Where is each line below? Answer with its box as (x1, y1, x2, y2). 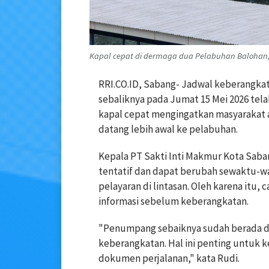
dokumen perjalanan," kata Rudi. (98, 252, 240, 265)
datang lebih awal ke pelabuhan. (98, 122, 238, 136)
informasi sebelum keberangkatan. (98, 195, 249, 208)
